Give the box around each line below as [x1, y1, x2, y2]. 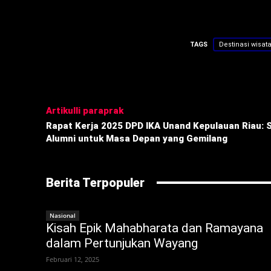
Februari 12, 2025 [46, 254, 99, 264]
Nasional [50, 211, 76, 220]
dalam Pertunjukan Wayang [46, 235, 198, 250]
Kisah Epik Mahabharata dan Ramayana [46, 220, 263, 235]
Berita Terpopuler [46, 175, 145, 190]
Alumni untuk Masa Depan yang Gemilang [46, 132, 227, 144]
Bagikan [68, 73, 95, 83]
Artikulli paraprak [46, 105, 123, 116]
